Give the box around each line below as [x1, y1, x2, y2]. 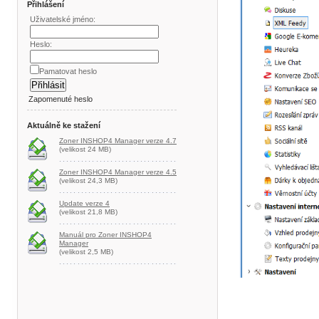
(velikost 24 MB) [59, 145, 111, 153]
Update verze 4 [59, 199, 110, 207]
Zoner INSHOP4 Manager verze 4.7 [59, 137, 177, 145]
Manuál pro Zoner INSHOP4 [59, 231, 152, 239]
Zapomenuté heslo [28, 95, 93, 103]
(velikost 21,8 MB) [59, 208, 117, 216]
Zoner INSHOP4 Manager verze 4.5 [59, 168, 177, 176]
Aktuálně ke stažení [27, 121, 100, 130]
